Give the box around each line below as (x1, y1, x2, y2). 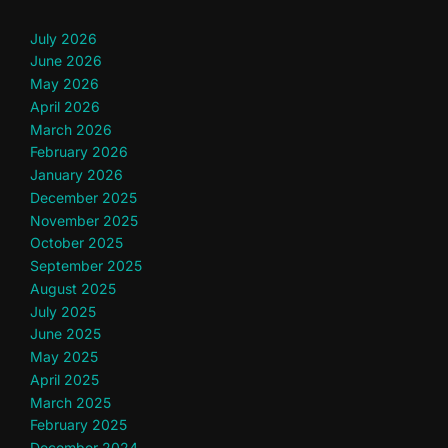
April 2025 (30, 370, 99, 388)
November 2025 (30, 211, 138, 229)
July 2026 (30, 29, 97, 47)
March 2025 (30, 393, 111, 411)
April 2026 (30, 97, 100, 115)
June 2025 (30, 325, 101, 343)
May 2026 (30, 75, 99, 93)
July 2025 (30, 302, 96, 320)
